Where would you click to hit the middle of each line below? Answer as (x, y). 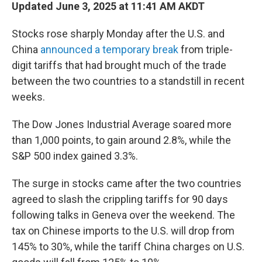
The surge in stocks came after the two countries (127, 183)
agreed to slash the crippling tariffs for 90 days (120, 199)
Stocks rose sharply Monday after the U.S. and (118, 34)
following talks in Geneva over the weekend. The (123, 215)
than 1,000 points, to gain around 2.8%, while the (121, 140)
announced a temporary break (109, 49)
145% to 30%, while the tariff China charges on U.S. (128, 247)
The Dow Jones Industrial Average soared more (122, 124)
